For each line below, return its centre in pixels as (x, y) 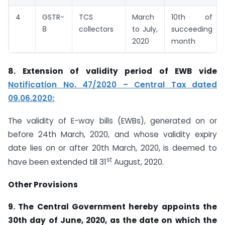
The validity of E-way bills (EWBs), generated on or (113, 121)
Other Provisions (43, 184)
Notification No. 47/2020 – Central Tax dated (113, 84)
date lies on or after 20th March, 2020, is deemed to (113, 148)
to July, (145, 29)
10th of (192, 17)
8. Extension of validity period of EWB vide (113, 71)
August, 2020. (138, 162)
